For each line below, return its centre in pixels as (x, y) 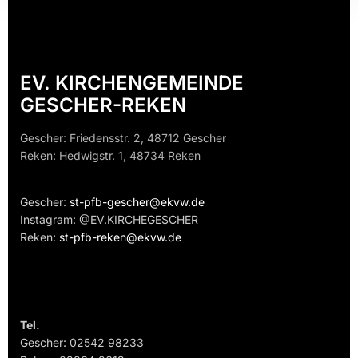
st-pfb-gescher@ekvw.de (137, 202)
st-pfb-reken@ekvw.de (120, 237)
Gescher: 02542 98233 (82, 343)
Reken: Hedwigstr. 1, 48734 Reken (110, 156)
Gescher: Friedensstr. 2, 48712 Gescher (123, 138)
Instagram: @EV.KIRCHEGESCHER (109, 220)
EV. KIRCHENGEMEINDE (132, 83)
